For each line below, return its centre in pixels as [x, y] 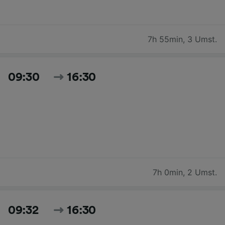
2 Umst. [202, 172]
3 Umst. [202, 39]
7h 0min [168, 172]
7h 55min [165, 39]
